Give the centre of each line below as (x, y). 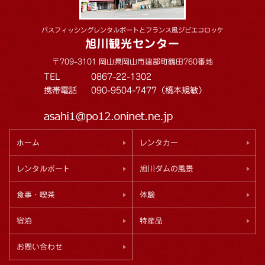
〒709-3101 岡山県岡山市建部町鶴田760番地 (132, 62)
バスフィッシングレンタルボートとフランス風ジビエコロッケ (132, 30)
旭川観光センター (132, 43)
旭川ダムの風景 (167, 169)
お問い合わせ (40, 247)
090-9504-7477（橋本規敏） (149, 90)
